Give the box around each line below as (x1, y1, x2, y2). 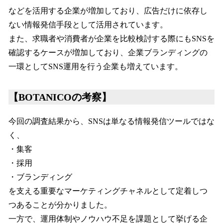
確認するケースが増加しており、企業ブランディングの (8, 48, 208, 57)
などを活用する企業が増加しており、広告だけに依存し (8, 6, 208, 15)
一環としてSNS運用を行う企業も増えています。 (8, 62, 183, 71)
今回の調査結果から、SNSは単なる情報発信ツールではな (8, 117, 215, 126)
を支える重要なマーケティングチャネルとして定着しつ (8, 187, 208, 196)
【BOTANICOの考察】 (8, 92, 111, 103)
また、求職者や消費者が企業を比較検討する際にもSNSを (8, 34, 215, 43)
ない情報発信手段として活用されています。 (8, 20, 168, 29)
